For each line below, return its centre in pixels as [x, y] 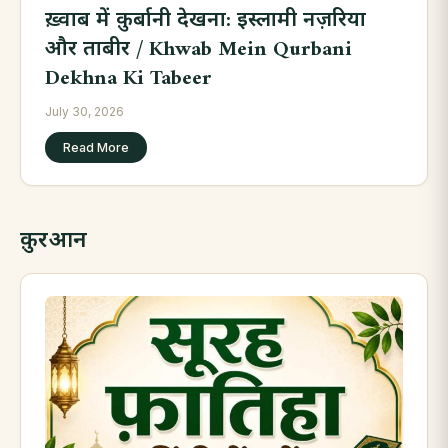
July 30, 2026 [84, 112]
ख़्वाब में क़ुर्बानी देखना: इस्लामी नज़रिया [205, 21]
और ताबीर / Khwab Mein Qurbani [198, 50]
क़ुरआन [53, 242]
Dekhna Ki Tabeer [128, 79]
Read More [96, 148]
